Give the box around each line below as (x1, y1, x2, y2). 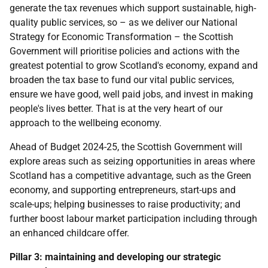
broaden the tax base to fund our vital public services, (10, 74, 234, 86)
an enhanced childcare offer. (10, 227, 129, 239)
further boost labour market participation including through (10, 213, 257, 224)
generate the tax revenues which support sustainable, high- (10, 2, 256, 14)
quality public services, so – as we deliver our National (10, 17, 237, 28)
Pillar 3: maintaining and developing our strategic (10, 251, 221, 263)
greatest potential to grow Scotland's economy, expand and (10, 60, 258, 71)
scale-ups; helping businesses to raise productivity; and (10, 199, 240, 210)
